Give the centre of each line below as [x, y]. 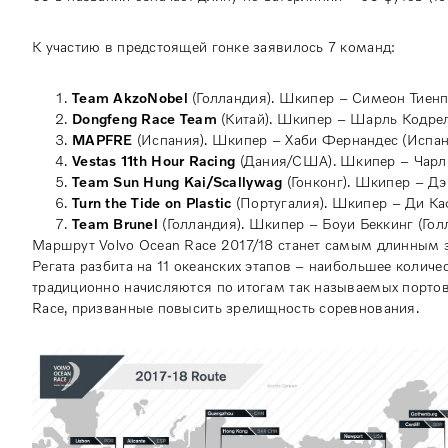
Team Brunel [115, 224]
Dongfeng [105, 119]
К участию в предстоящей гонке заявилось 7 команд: [214, 47]
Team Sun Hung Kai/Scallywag [179, 182]
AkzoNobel [150, 98]
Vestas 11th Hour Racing [154, 161]
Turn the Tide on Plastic [152, 203]
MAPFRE [102, 140]
